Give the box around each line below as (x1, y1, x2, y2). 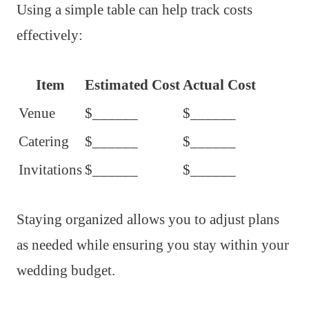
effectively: (17, 27, 83, 44)
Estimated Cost (85, 77, 180, 94)
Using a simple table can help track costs (17, 1, 252, 19)
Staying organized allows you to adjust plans (17, 211, 279, 228)
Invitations (19, 161, 82, 179)
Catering (19, 133, 69, 150)
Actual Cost (183, 77, 256, 94)
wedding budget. (17, 262, 115, 279)
